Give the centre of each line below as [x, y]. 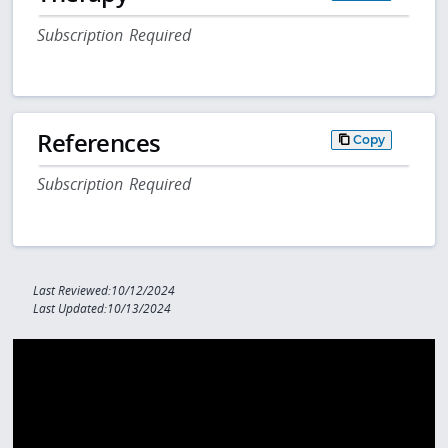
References [99, 142]
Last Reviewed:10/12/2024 [104, 291]
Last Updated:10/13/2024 [102, 309]
